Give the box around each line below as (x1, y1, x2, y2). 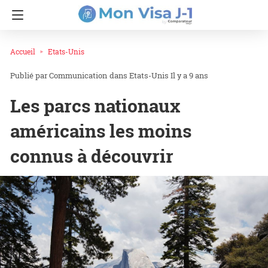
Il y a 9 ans (170, 70, 208, 81)
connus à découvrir (10, 144, 173, 168)
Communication (49, 70, 107, 81)
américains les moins (10, 119, 191, 143)
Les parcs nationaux (10, 94, 180, 118)
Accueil (10, 47, 35, 56)
